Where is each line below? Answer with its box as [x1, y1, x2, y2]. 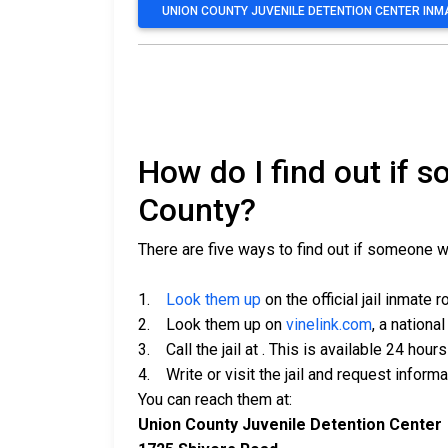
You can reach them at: [138, 390, 292, 410]
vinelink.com [286, 315, 372, 335]
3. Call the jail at [138, 340, 262, 360]
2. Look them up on [138, 315, 286, 335]
